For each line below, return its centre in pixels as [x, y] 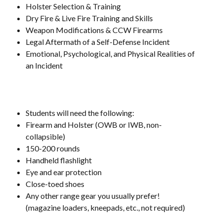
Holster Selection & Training [73, 6]
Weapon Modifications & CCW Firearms [94, 30]
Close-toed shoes [55, 184]
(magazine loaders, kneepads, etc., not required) [105, 208]
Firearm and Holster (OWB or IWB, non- [94, 125]
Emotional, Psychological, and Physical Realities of [110, 54]
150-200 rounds [53, 148]
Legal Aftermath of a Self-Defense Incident [98, 42]
